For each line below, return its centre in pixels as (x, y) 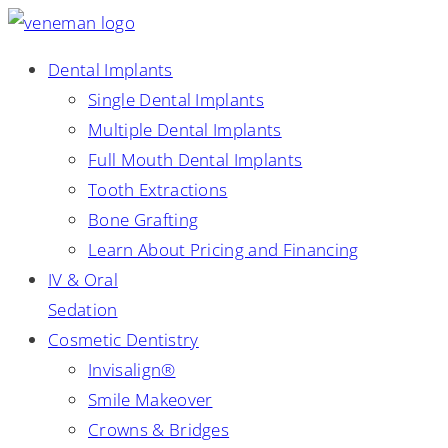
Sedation (83, 309)
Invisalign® (132, 369)
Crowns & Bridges (159, 429)
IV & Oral (83, 279)
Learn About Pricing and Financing (223, 249)
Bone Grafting (143, 219)
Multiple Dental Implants (185, 129)
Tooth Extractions (158, 189)
